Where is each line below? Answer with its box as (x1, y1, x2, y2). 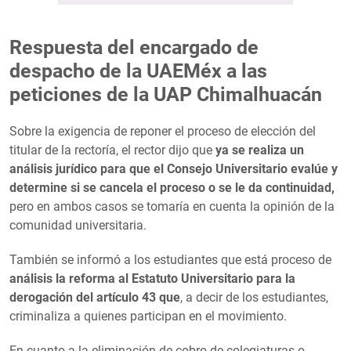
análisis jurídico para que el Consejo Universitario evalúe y (9, 161, 338, 176)
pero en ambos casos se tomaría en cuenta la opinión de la (9, 198, 335, 214)
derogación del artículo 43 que (9, 289, 180, 305)
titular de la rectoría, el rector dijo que (9, 142, 215, 157)
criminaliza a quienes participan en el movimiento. (9, 308, 287, 324)
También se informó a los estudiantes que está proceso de (9, 251, 331, 267)
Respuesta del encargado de (9, 35, 259, 59)
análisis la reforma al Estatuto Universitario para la (9, 270, 295, 286)
